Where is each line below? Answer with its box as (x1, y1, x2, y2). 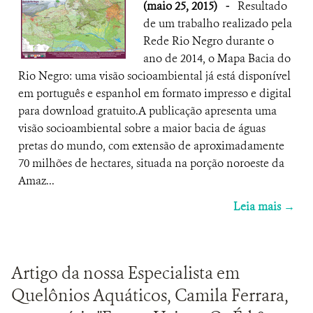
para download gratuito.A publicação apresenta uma (18, 103, 277, 118)
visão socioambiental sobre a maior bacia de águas (18, 121, 265, 136)
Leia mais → (233, 199, 295, 214)
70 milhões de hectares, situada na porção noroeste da (18, 156, 284, 170)
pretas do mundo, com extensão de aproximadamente (18, 138, 284, 153)
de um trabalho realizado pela (143, 16, 292, 31)
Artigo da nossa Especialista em (11, 262, 240, 284)
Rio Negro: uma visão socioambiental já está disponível (18, 68, 291, 83)
